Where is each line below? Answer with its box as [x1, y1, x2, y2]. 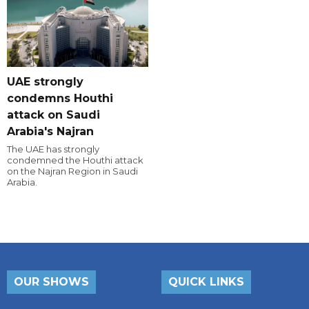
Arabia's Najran [7, 125, 94, 139]
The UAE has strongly [7, 143, 99, 155]
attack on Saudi [7, 108, 100, 122]
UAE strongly [7, 75, 83, 89]
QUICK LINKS [168, 275, 244, 289]
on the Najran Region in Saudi [7, 166, 138, 177]
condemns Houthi [7, 92, 113, 106]
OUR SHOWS [14, 275, 89, 289]
